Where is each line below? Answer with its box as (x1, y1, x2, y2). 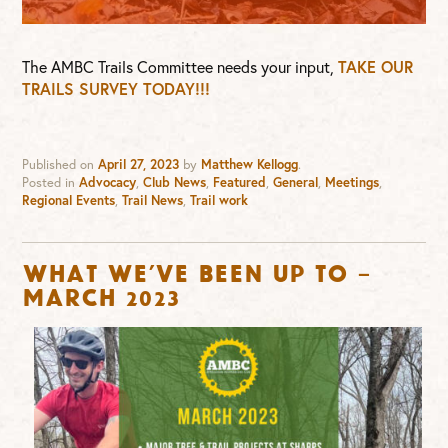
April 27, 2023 (98, 156, 180, 174)
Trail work (190, 192, 249, 210)
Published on (22, 156, 99, 174)
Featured (213, 174, 267, 192)
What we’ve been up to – (22, 259, 372, 284)
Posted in (22, 174, 80, 192)
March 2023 (22, 283, 181, 308)
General (273, 174, 319, 192)
